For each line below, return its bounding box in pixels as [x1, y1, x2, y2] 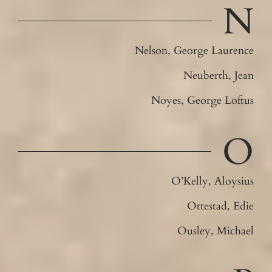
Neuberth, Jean [183, 67, 254, 83]
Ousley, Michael [177, 223, 254, 239]
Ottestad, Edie [187, 198, 254, 214]
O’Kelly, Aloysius [171, 173, 254, 189]
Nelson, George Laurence [135, 42, 254, 58]
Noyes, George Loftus [151, 92, 254, 108]
